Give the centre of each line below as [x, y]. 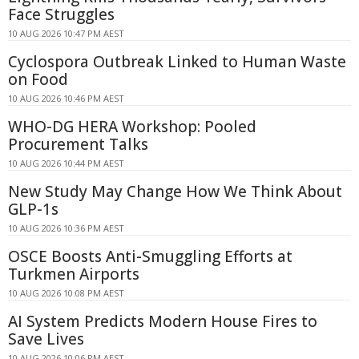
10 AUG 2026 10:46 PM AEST [66, 98]
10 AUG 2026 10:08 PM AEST [66, 293]
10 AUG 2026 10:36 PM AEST [66, 228]
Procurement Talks [78, 144]
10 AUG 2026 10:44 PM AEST [66, 163]
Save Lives [46, 339]
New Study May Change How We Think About [175, 192]
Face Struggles [61, 14]
